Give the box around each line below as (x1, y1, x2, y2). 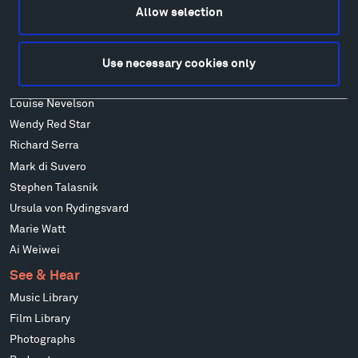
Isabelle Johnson (10, 57, 97, 69)
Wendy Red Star (10, 119, 91, 131)
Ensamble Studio (10, 36, 97, 48)
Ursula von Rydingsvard (10, 202, 129, 214)
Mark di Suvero (10, 161, 87, 173)
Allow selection (135, 6, 223, 19)
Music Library (10, 292, 79, 304)
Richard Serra (10, 140, 80, 152)
